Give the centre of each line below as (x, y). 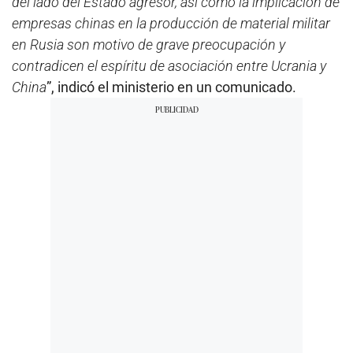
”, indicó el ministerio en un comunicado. (171, 87)
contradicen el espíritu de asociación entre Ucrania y (169, 65)
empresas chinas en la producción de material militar (171, 23)
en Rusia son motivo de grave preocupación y (149, 44)
